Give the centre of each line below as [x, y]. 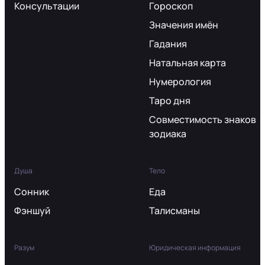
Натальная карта [188, 62]
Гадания [168, 43]
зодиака [168, 133]
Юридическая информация [195, 247]
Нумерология [180, 81]
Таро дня [170, 100]
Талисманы [174, 210]
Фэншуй [32, 210]
